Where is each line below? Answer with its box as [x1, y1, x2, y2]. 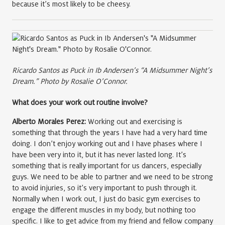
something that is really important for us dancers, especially [12, 162, 201, 170]
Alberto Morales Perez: [12, 118, 86, 126]
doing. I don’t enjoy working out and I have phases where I [12, 140, 202, 148]
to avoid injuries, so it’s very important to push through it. [12, 184, 197, 192]
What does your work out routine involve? [12, 98, 148, 107]
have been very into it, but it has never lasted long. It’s [12, 151, 186, 159]
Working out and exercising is [86, 118, 182, 126]
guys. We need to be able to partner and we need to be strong [12, 173, 213, 181]
